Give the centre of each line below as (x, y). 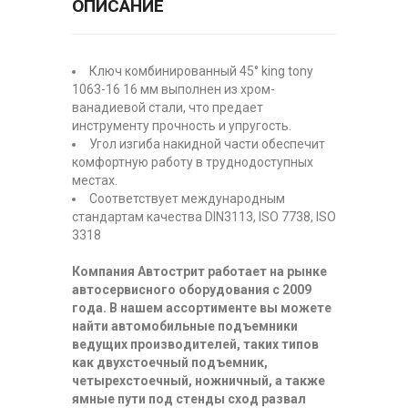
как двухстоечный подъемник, (170, 362)
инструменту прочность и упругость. (182, 126)
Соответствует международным (187, 199)
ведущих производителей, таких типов (195, 344)
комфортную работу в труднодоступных (193, 162)
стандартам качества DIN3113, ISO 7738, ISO (204, 217)
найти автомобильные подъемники (185, 326)
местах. (95, 180)
